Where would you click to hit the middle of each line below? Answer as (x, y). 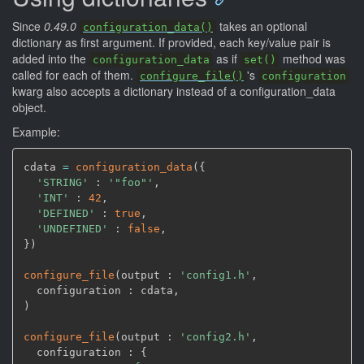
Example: (36, 132)
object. (29, 107)
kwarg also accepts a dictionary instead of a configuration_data (174, 91)
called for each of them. (74, 75)
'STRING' (63, 182)
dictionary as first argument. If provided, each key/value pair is (171, 42)
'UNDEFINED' (72, 229)
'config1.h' (215, 275)
